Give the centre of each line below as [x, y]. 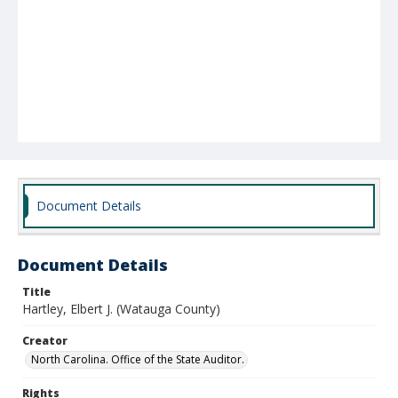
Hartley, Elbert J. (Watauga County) [121, 309]
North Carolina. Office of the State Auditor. [138, 359]
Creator [45, 341]
